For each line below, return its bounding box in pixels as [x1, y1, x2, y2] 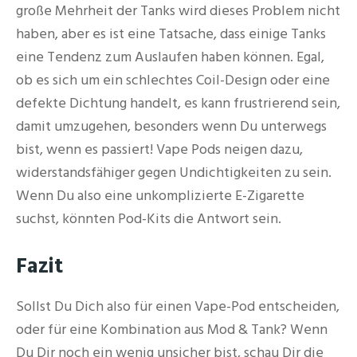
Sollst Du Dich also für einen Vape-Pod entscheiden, [16, 296, 339, 317]
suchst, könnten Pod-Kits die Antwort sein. [16, 208, 281, 229]
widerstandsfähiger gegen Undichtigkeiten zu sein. [16, 162, 331, 182]
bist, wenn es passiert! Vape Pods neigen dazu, [16, 139, 303, 159]
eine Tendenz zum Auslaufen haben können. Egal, [16, 46, 324, 67]
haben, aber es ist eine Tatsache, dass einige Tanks [16, 23, 326, 44]
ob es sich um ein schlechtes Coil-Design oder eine [16, 69, 330, 90]
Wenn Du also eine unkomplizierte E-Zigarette [16, 185, 304, 206]
